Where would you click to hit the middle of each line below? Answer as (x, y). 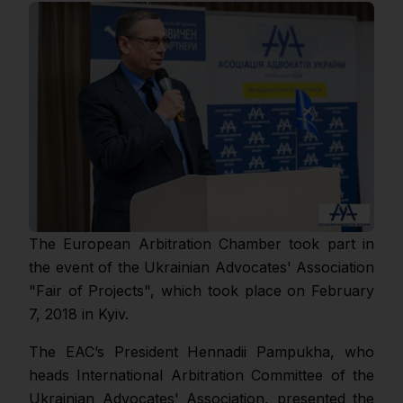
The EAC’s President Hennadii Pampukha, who (201, 352)
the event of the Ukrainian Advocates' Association (201, 267)
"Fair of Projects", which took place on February (201, 291)
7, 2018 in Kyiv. (79, 314)
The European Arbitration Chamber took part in (201, 244)
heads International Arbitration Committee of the (201, 375)
